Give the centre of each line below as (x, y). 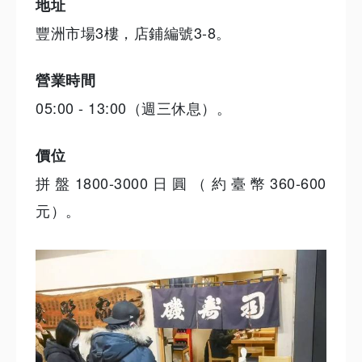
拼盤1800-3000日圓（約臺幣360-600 (181, 182)
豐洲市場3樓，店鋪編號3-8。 (133, 32)
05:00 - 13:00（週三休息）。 (133, 107)
